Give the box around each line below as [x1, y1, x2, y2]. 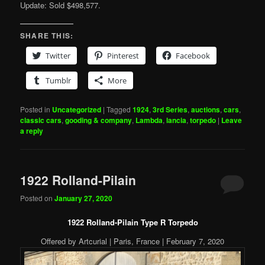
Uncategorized [52, 104, 102, 115]
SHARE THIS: [20, 30, 74, 41]
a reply [20, 125, 44, 137]
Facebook [176, 50, 211, 62]
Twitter [46, 50, 71, 62]
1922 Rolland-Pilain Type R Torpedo [67, 216, 198, 228]
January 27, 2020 [54, 192, 113, 203]
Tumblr [46, 75, 72, 86]
